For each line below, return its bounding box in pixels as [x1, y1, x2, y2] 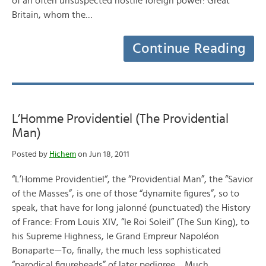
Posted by [12, 150, 49, 159]
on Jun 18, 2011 [76, 150, 129, 159]
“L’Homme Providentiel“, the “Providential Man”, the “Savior [12, 175, 253, 184]
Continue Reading [132, 42, 246, 56]
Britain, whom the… [12, 10, 93, 20]
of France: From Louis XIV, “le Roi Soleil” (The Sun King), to [12, 217, 249, 227]
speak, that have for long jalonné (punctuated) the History [12, 203, 251, 213]
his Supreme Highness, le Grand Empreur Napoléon [12, 232, 219, 241]
